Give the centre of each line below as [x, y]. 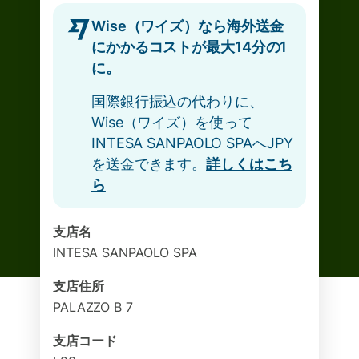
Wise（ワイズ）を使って [172, 122]
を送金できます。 [149, 164]
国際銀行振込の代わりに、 [177, 101]
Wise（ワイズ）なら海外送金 [188, 26]
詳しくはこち [249, 164]
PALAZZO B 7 [93, 307]
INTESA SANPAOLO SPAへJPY [192, 143]
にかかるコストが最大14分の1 [190, 47]
